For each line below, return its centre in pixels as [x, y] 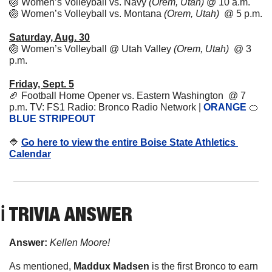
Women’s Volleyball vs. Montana [93, 14]
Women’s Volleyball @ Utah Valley [97, 49]
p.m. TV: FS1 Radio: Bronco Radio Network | [106, 107]
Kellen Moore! [80, 243]
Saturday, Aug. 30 [49, 38]
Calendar [30, 154]
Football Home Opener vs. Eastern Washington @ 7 [134, 96]
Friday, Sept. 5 [42, 84]
